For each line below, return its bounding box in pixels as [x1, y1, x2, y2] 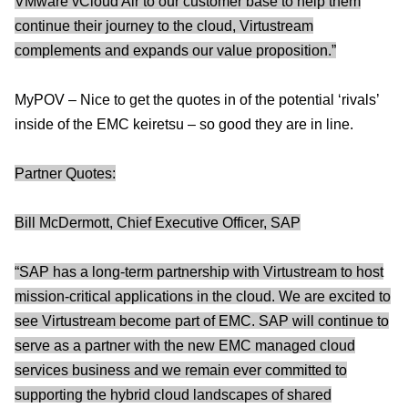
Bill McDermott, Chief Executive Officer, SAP [15, 214, 301, 230]
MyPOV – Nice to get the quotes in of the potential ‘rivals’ [15, 91, 379, 107]
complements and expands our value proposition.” [15, 42, 336, 58]
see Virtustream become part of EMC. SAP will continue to [15, 312, 389, 329]
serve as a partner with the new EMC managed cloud [15, 337, 355, 353]
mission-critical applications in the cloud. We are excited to [15, 288, 391, 304]
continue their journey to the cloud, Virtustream [15, 17, 313, 34]
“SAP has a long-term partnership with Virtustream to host [15, 263, 383, 280]
